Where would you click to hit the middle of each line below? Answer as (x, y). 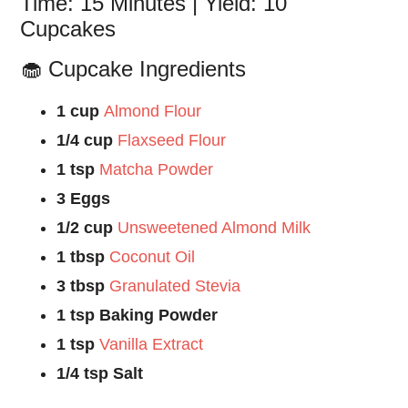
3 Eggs (84, 199)
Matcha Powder (157, 170)
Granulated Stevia (175, 286)
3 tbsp (83, 286)
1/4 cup (87, 141)
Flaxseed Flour (172, 141)
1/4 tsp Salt (100, 374)
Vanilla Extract (152, 345)
